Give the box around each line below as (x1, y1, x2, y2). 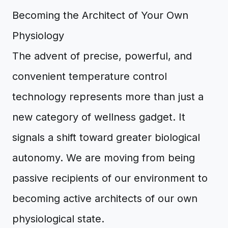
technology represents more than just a (12, 91, 204, 103)
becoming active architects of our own (12, 192, 197, 205)
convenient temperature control (12, 70, 167, 82)
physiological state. (12, 213, 104, 225)
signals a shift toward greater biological (12, 131, 200, 144)
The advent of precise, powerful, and (12, 50, 192, 62)
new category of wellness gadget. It (12, 111, 185, 123)
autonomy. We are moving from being (12, 152, 195, 164)
